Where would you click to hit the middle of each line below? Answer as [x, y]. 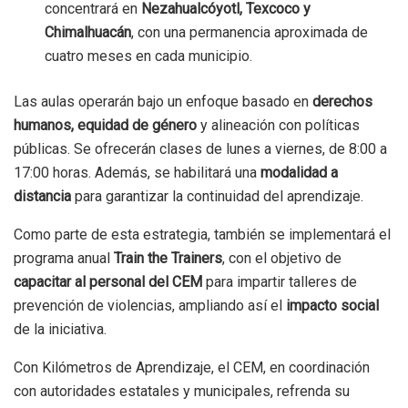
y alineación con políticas [278, 126]
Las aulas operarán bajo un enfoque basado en [163, 102]
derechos [342, 102]
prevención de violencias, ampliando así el [150, 306]
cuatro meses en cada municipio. [149, 56]
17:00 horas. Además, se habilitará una [137, 173]
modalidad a [299, 173]
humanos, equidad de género [105, 126]
